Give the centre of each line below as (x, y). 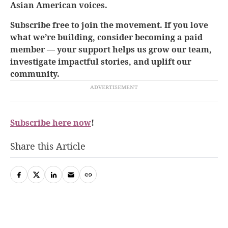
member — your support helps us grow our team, (111, 49)
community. (35, 74)
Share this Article (48, 146)
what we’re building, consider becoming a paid (106, 37)
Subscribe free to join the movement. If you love (109, 25)
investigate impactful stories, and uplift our (101, 61)
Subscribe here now (51, 122)
